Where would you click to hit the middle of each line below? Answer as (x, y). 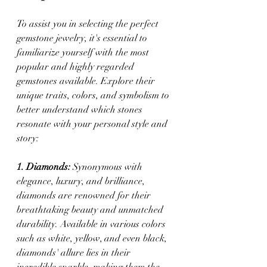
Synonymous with (108, 167)
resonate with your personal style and (93, 124)
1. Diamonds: (44, 167)
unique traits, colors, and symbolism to (94, 95)
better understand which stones (81, 109)
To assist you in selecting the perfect (89, 24)
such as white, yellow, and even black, (93, 238)
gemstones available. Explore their (87, 81)
